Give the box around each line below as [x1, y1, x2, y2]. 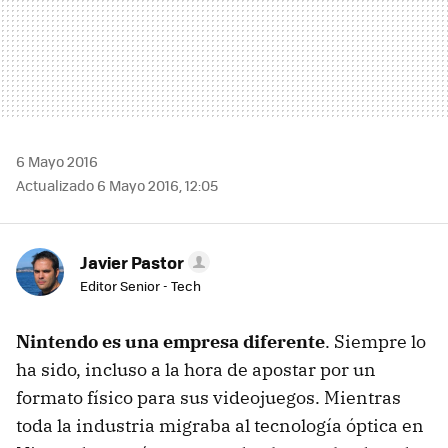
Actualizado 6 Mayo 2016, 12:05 [16, 174, 218, 195]
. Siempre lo [325, 329, 426, 353]
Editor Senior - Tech [80, 275, 201, 295]
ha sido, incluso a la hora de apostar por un [16, 357, 376, 381]
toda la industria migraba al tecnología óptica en [16, 413, 424, 437]
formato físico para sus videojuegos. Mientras [16, 385, 401, 409]
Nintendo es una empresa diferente [16, 329, 325, 353]
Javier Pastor [80, 249, 184, 274]
